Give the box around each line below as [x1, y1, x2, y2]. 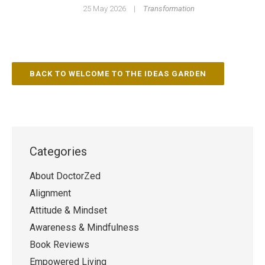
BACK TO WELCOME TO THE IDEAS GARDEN [30, 69, 206, 78]
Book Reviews [30, 238, 89, 250]
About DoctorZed [30, 170, 101, 182]
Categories [30, 144, 87, 159]
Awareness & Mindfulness [30, 221, 139, 233]
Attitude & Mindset [30, 204, 107, 216]
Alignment [30, 187, 71, 199]
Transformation [143, 4, 195, 13]
